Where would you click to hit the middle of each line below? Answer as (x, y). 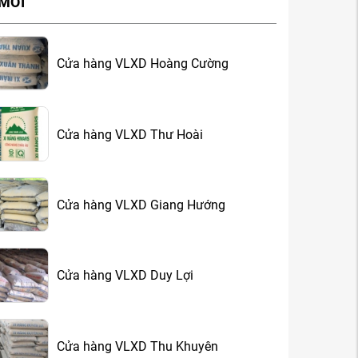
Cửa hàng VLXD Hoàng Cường (143, 64)
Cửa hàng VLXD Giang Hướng (141, 205)
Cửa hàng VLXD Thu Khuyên (137, 346)
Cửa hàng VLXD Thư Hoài (130, 134)
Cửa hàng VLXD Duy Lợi (125, 276)
